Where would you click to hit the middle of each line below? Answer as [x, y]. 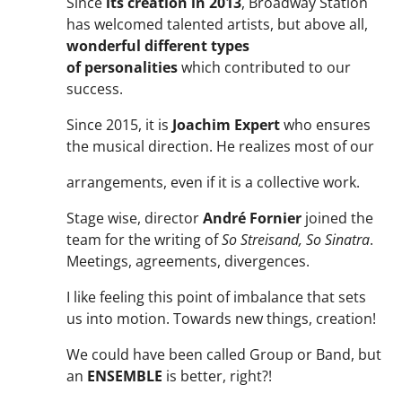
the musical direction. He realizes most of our [220, 146]
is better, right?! [218, 376]
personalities [132, 67]
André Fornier [253, 218]
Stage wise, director [134, 218]
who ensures [327, 125]
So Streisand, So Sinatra [295, 240]
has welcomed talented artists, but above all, [217, 24]
